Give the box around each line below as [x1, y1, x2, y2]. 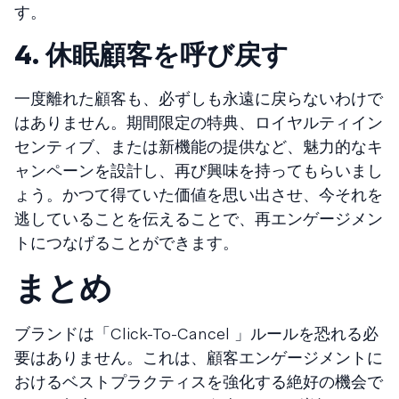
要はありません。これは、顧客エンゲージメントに [14, 346, 383, 368]
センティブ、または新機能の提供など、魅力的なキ [14, 135, 383, 157]
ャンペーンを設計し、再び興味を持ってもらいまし [14, 159, 383, 181]
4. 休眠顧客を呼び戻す [14, 37, 289, 72]
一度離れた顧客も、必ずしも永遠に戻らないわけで [14, 87, 383, 109]
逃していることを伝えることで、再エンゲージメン [14, 208, 383, 229]
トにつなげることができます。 [14, 232, 239, 253]
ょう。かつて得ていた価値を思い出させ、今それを [14, 183, 383, 205]
